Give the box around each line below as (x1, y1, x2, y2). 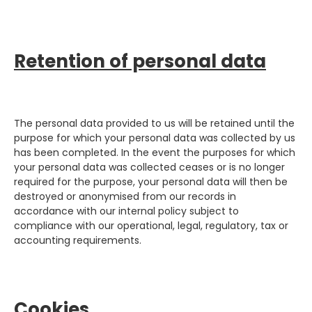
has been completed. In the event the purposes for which (14, 145, 295, 159)
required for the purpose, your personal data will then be (14, 174, 288, 189)
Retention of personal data (14, 48, 266, 74)
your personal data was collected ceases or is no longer (14, 159, 285, 174)
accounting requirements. (14, 233, 141, 247)
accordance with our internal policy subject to (14, 203, 239, 218)
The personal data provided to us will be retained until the (14, 116, 295, 130)
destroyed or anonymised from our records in (14, 189, 236, 203)
